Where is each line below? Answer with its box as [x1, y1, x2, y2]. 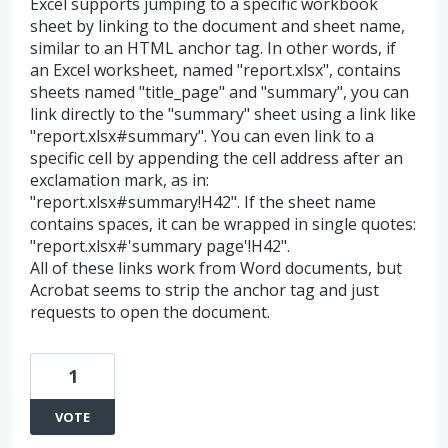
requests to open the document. [30, 301, 270, 323]
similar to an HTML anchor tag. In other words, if [30, 37, 396, 59]
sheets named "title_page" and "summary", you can [30, 81, 409, 103]
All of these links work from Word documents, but [30, 257, 402, 279]
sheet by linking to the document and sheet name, [30, 15, 405, 37]
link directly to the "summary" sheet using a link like [30, 103, 416, 125]
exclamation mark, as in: [30, 169, 209, 191]
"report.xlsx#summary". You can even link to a [30, 125, 374, 147]
